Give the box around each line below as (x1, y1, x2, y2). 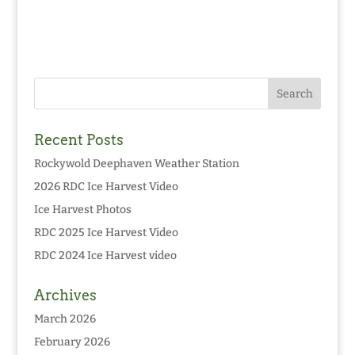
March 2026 (33, 312, 96, 326)
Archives (33, 287, 97, 304)
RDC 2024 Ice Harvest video (33, 249, 177, 263)
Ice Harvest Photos (33, 203, 132, 217)
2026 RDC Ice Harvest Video (33, 180, 178, 194)
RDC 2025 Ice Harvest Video (33, 226, 178, 240)
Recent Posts (33, 132, 124, 149)
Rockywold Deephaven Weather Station (33, 157, 239, 171)
